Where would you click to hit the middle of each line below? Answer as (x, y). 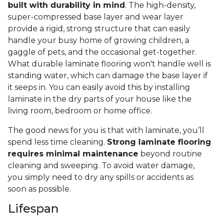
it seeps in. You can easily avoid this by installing (99, 88)
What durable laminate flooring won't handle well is (109, 64)
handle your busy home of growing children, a (99, 41)
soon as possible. (40, 189)
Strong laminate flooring (159, 142)
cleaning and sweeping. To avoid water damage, (101, 166)
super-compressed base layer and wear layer (96, 17)
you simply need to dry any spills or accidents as (101, 177)
